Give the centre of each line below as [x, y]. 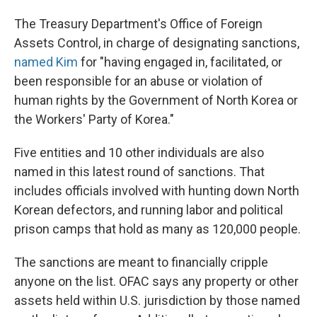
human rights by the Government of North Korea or [156, 100]
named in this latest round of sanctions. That [139, 172]
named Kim [47, 62]
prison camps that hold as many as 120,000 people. [157, 229]
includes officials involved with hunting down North [157, 191]
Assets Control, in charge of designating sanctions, [157, 43]
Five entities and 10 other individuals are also [139, 152]
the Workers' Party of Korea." [94, 119]
